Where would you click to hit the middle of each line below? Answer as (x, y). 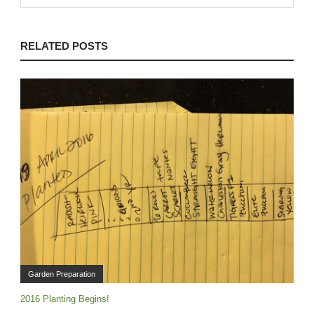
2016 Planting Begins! (65, 299)
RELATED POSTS (64, 46)
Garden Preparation (62, 274)
